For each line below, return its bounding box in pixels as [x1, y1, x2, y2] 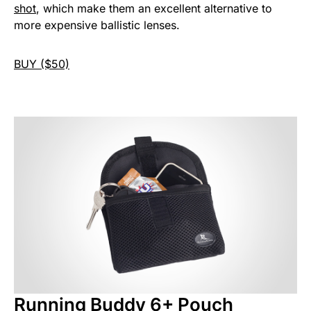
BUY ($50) [14, 57, 69, 72]
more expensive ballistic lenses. [14, 18, 180, 33]
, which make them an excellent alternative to [36, 1, 272, 16]
